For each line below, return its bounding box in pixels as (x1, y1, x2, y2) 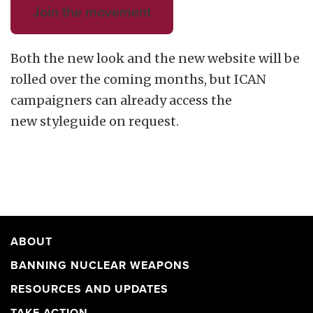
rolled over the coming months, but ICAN (10, 71, 266, 87)
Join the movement (33, 4, 151, 21)
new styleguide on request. (10, 113, 179, 129)
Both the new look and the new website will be (10, 50, 300, 66)
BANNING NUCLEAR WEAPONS (10, 259, 190, 272)
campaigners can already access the (10, 92, 232, 108)
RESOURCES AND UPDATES (10, 282, 168, 296)
